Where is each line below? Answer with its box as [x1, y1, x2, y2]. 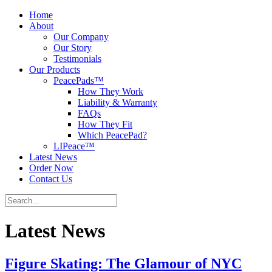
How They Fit [78, 119, 132, 129]
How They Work [78, 86, 143, 97]
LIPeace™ [53, 141, 95, 151]
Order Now [29, 163, 73, 173]
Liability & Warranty [78, 97, 157, 107]
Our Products [29, 64, 80, 75]
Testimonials [53, 53, 101, 64]
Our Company [53, 32, 109, 42]
